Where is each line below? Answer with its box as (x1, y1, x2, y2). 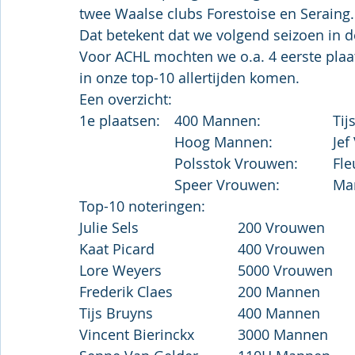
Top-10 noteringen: (79, 197, 205, 216)
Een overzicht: (79, 90, 172, 109)
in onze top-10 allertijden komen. (79, 68, 300, 87)
